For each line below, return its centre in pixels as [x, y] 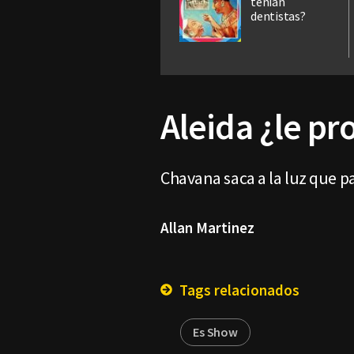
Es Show [216, 332]
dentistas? [278, 16]
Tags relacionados [238, 290]
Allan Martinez [207, 228]
